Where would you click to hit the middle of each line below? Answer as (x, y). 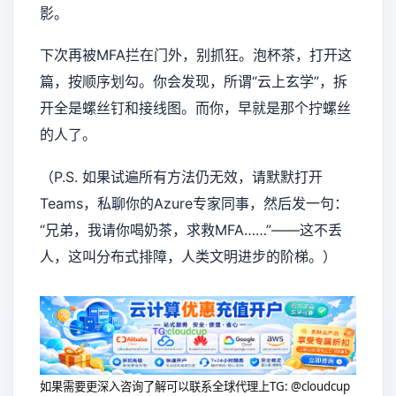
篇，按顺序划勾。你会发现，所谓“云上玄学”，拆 (194, 82)
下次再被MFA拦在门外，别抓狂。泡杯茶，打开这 (196, 55)
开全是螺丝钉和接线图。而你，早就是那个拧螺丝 (195, 108)
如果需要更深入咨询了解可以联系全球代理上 (155, 386)
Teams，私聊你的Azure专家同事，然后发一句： (194, 203)
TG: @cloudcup (311, 386)
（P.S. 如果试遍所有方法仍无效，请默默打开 (181, 176)
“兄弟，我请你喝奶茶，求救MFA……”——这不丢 (191, 229)
